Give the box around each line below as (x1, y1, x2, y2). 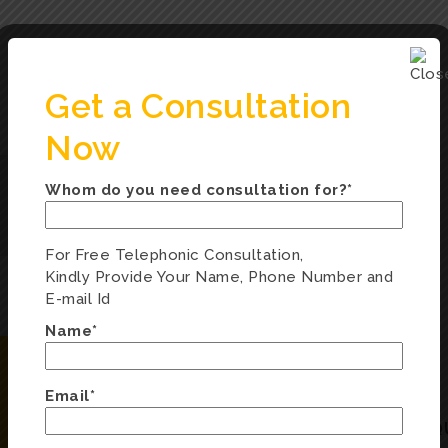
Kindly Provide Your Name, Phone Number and (45, 267, 393, 286)
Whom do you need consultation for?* (45, 180, 353, 199)
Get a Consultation (45, 85, 351, 126)
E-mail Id (45, 289, 111, 308)
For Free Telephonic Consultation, (45, 245, 304, 264)
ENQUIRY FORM (49, 418, 187, 440)
